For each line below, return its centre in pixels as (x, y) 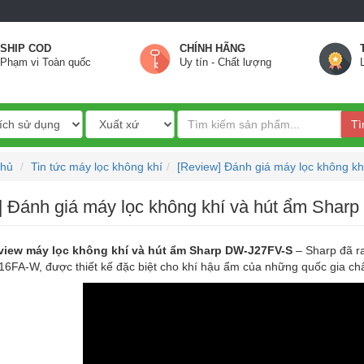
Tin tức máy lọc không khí (97, 167)
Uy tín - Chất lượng (226, 63)
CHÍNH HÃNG (213, 49)
